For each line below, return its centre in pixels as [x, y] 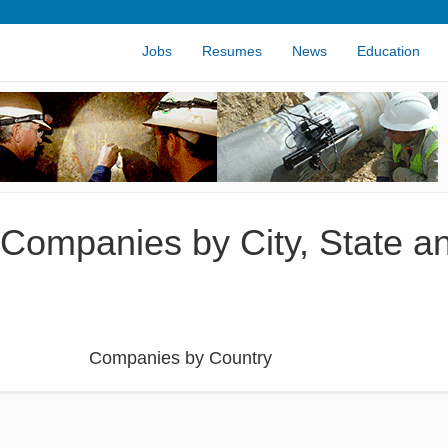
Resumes [232, 51]
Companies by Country [180, 358]
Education [388, 51]
